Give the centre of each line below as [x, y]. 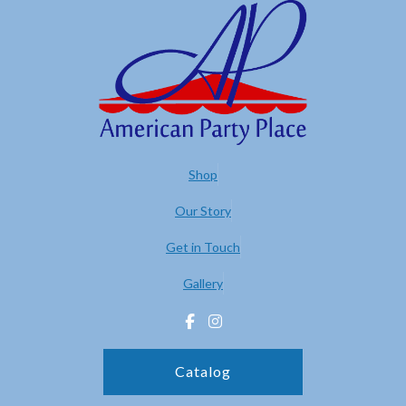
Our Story [203, 211]
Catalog [203, 371]
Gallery [203, 283]
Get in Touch [203, 247]
